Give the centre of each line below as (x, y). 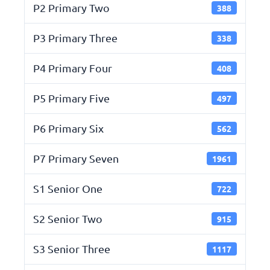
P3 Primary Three (75, 38)
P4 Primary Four (73, 68)
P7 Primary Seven (76, 159)
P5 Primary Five (71, 98)
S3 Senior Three (72, 249)
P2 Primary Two (71, 8)
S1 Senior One (68, 189)
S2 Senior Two (68, 219)
